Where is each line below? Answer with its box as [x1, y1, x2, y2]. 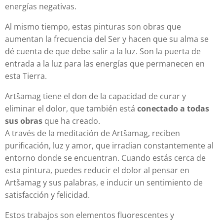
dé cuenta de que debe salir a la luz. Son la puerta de [5, 46, 201, 57]
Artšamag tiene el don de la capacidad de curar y [5, 91, 186, 102]
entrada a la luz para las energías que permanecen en [5, 58, 205, 70]
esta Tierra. [5, 71, 47, 82]
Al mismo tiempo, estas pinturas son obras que [5, 21, 181, 33]
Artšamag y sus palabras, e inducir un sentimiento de [5, 177, 203, 188]
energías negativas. [5, 1, 76, 12]
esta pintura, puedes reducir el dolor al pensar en [5, 165, 189, 176]
